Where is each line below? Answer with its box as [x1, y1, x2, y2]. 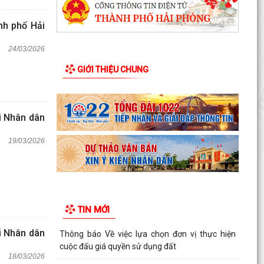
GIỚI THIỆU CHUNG [77, 64, 148, 74]
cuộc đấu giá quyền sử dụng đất [59, 242, 176, 252]
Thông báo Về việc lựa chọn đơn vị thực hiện [59, 229, 236, 239]
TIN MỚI [77, 204, 110, 216]
